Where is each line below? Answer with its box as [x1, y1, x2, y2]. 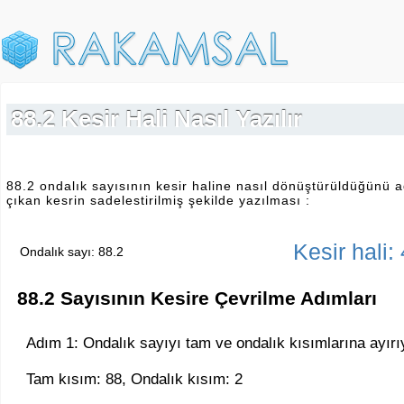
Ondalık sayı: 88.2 [20, 243, 124, 259]
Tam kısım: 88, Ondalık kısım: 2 [26, 370, 243, 388]
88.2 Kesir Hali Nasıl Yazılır [11, 106, 302, 133]
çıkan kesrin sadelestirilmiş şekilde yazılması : [6, 192, 310, 207]
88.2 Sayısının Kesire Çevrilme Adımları [17, 288, 377, 309]
